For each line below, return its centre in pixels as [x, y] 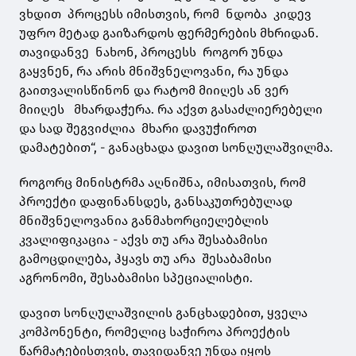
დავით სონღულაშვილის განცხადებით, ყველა [163, 313]
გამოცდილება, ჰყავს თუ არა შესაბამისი [147, 259]
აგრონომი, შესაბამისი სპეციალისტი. [136, 278]
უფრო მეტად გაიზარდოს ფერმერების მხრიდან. [169, 33]
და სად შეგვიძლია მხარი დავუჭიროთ [139, 129]
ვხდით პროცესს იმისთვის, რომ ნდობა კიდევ [165, 14]
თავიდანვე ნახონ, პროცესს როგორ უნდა [151, 52]
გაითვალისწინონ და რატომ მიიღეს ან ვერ [155, 91]
